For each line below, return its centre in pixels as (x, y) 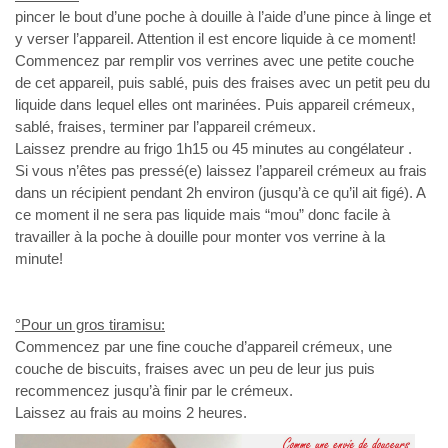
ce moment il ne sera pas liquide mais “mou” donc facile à (202, 215)
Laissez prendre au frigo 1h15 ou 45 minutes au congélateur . (213, 149)
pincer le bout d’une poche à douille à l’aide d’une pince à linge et (223, 17)
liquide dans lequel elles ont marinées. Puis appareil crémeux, (215, 105)
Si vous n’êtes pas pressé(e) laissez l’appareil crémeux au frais (221, 171)
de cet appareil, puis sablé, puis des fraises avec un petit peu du (222, 83)
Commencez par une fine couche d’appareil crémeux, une (203, 347)
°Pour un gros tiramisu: (90, 325)
